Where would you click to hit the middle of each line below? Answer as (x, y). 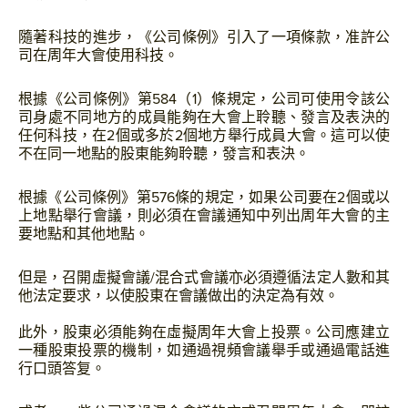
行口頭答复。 (62, 369)
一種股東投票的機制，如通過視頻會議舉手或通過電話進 (204, 351)
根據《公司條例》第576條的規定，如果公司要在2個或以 (204, 198)
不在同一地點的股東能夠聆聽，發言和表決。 (164, 154)
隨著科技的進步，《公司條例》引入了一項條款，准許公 (204, 37)
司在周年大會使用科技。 (100, 56)
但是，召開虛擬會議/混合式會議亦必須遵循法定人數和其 (204, 278)
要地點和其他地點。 (84, 234)
